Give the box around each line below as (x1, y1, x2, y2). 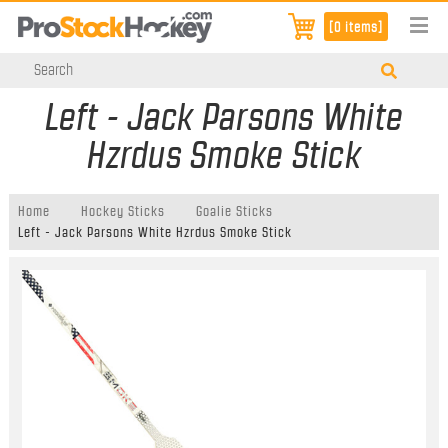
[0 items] (329, 20, 384, 34)
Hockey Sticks (80, 204, 165, 220)
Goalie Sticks (195, 204, 273, 220)
